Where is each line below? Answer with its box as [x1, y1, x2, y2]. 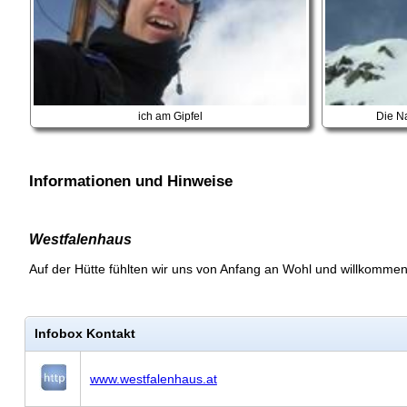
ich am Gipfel [137, 110, 203, 122]
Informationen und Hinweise [28, 172, 233, 190]
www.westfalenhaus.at [89, 372, 217, 387]
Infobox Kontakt [34, 326, 135, 342]
